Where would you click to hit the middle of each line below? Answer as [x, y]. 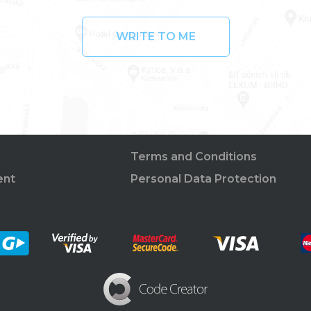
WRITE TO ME [155, 36]
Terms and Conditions [194, 156]
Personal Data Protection [204, 178]
